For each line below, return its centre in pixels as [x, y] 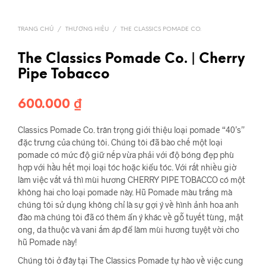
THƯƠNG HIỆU [87, 30]
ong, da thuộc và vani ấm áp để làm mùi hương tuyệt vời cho [129, 230]
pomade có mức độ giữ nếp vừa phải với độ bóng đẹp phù [126, 155]
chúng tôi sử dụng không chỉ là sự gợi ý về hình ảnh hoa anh [128, 205]
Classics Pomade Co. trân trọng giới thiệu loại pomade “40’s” [131, 130]
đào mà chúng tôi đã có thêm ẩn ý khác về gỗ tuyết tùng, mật [131, 217]
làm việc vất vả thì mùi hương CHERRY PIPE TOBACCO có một [132, 180]
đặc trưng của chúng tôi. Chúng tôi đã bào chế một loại [120, 142]
